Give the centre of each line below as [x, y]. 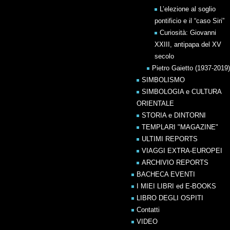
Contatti [148, 210]
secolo [164, 56]
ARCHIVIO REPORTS [175, 162]
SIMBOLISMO [163, 80]
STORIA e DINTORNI [174, 115]
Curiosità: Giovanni [188, 33]
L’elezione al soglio [188, 9]
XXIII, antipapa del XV [188, 44]
